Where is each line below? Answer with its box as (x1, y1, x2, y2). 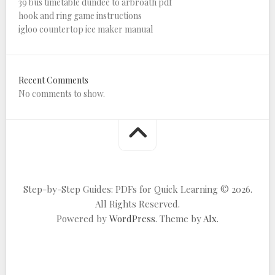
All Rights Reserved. (95, 198, 180, 211)
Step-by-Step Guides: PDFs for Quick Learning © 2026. (23, 183, 252, 196)
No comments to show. (18, 88, 105, 100)
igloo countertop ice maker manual (18, 23, 153, 36)
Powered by (56, 212, 109, 225)
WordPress (109, 212, 155, 225)
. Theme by (155, 212, 203, 225)
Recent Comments (18, 74, 88, 87)
